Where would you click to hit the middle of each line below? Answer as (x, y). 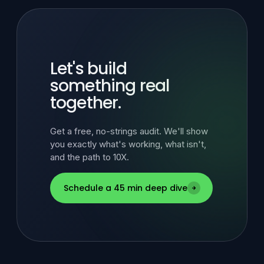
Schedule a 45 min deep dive (126, 188)
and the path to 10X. (90, 157)
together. (86, 103)
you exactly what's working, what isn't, (128, 144)
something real (110, 85)
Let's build (88, 68)
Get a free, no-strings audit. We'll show (129, 131)
